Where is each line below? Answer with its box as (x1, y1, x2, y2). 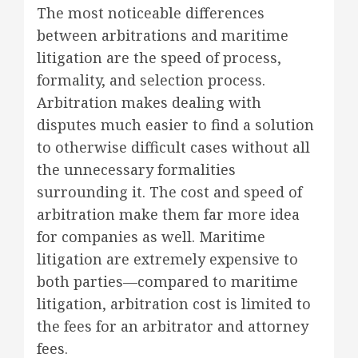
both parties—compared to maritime (37, 271, 298, 291)
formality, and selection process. (37, 70, 265, 89)
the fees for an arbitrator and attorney (37, 316, 308, 336)
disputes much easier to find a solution (37, 114, 314, 134)
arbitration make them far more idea (37, 204, 300, 224)
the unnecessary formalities (37, 159, 236, 179)
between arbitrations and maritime (37, 25, 288, 45)
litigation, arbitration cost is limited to (37, 293, 311, 313)
